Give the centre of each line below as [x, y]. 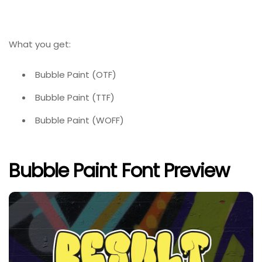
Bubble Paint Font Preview [119, 170]
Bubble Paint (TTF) [75, 98]
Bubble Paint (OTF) [76, 75]
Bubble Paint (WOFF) [80, 120]
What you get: [40, 44]
